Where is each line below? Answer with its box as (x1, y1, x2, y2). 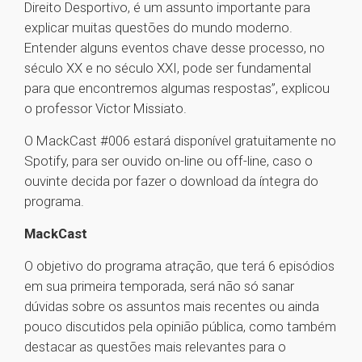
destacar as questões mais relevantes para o (24, 339, 286, 356)
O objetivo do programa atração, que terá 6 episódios (24, 258, 335, 275)
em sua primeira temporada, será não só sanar (24, 278, 294, 295)
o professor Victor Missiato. (24, 100, 187, 117)
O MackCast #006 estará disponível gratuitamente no (24, 133, 336, 149)
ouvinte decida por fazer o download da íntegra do (24, 173, 318, 190)
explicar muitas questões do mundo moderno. (24, 19, 293, 36)
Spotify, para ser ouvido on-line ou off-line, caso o (24, 153, 313, 170)
